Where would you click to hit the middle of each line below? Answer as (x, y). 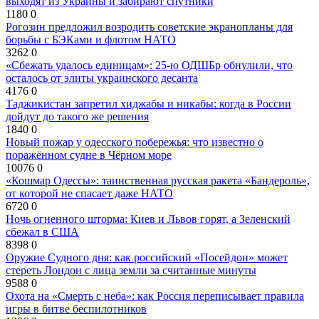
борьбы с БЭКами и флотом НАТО (91, 39)
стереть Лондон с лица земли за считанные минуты (131, 270)
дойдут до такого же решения (77, 116)
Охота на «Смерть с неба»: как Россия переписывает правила (155, 296)
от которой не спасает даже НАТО (89, 193)
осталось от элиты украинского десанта (102, 78)
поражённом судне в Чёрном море (89, 155)
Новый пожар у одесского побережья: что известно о (135, 142)
